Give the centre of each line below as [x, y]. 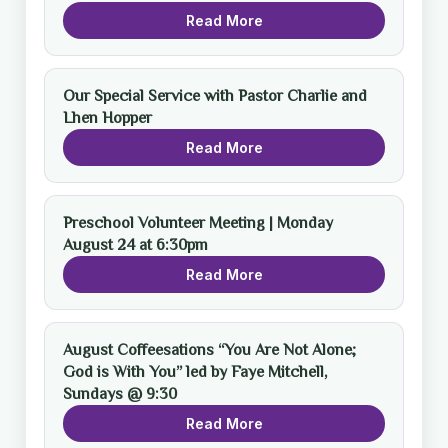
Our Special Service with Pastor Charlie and [215, 95]
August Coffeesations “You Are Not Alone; [209, 349]
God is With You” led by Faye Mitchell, [195, 371]
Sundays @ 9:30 [120, 393]
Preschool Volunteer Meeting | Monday [198, 222]
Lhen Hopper [107, 117]
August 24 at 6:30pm [135, 244]
